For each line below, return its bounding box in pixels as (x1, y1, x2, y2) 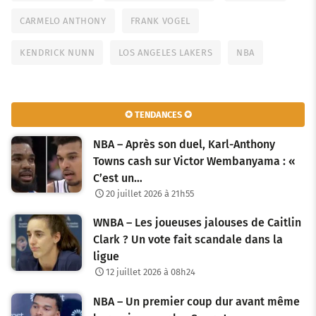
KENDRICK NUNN (20, 47, 95, 58)
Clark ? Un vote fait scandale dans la (93, 233, 283, 247)
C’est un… (93, 171, 142, 185)
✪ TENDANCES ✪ (124, 109, 192, 120)
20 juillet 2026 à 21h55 (105, 188, 194, 199)
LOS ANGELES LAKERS (119, 47, 213, 58)
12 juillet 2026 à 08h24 (105, 267, 195, 278)
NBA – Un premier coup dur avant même (93, 295, 300, 309)
